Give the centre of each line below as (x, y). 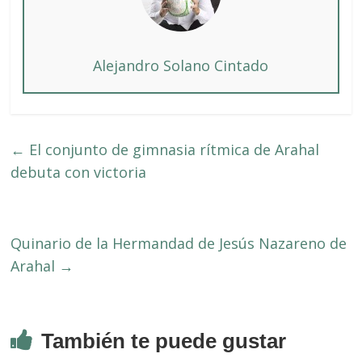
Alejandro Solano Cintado (181, 65)
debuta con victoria (79, 172)
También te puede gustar (164, 341)
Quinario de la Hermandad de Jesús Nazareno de (179, 243)
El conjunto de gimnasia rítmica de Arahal (173, 149)
